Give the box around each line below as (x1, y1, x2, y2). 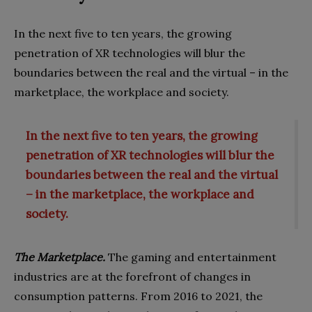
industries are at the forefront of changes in (14, 269, 251, 283)
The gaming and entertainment (105, 249, 276, 264)
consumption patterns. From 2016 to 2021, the (14, 288, 263, 303)
